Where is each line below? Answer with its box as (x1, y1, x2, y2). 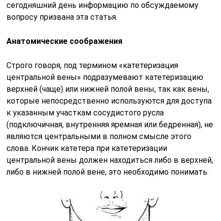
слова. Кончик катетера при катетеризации (6, 143, 168, 153)
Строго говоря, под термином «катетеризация (6, 60, 179, 70)
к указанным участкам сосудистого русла (6, 108, 164, 117)
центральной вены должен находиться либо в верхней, (6, 155, 214, 165)
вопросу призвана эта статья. (6, 12, 118, 22)
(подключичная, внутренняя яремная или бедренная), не (6, 119, 214, 129)
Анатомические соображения (6, 36, 123, 46)
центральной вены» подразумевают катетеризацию (6, 72, 204, 82)
